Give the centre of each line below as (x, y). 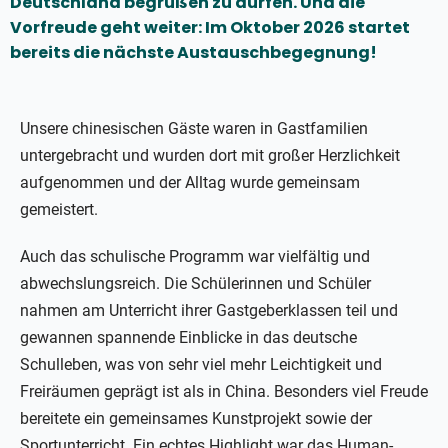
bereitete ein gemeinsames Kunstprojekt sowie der (196, 419)
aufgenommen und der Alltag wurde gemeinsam (190, 183)
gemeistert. (59, 210)
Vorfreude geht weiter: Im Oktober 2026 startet (210, 28)
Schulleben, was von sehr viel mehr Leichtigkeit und (201, 365)
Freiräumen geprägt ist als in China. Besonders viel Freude (224, 392)
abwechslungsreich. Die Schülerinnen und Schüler (195, 284)
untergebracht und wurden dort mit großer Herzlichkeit (210, 156)
